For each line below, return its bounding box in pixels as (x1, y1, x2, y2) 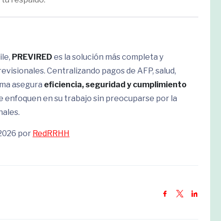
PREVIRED (12, 52, 52, 62)
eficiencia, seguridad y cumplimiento (44, 80, 186, 89)
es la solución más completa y (52, 52, 163, 62)
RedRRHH (33, 129, 70, 138)
